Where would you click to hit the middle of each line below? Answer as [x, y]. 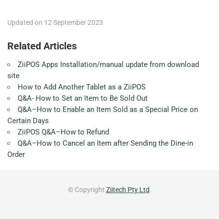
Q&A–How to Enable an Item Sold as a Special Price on [108, 109]
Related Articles [42, 46]
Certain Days [28, 121]
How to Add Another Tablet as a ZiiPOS [82, 87]
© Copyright [87, 190]
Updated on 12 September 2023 [55, 22]
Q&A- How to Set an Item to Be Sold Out [83, 98]
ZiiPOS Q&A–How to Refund [63, 132]
